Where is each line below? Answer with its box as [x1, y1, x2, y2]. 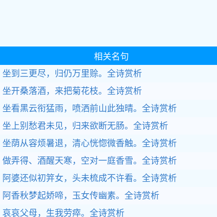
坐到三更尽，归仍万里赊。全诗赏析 [2, 69, 142, 78]
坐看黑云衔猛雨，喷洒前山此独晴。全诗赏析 [2, 104, 177, 113]
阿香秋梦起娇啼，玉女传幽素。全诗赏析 [2, 191, 159, 201]
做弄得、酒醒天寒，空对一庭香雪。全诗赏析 [2, 156, 177, 166]
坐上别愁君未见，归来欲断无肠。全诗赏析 [2, 121, 168, 131]
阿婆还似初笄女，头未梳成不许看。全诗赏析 [2, 173, 177, 183]
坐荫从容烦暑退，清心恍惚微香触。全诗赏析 [2, 139, 177, 148]
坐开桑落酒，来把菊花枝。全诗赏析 [2, 86, 142, 96]
